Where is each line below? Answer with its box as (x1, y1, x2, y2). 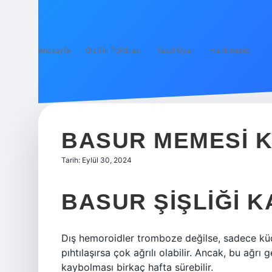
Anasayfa (38, 46, 70, 55)
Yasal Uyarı (157, 46, 195, 55)
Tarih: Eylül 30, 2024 (61, 155, 132, 165)
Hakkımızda (210, 46, 251, 55)
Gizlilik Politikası (86, 46, 141, 55)
